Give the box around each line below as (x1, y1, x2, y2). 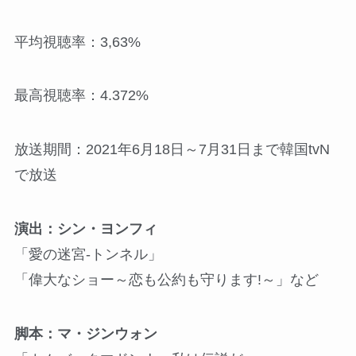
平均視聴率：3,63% (14, 33, 141, 50)
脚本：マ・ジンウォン (14, 325, 157, 342)
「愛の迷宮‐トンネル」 (14, 246, 162, 263)
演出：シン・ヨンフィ (14, 221, 157, 238)
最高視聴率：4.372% (14, 87, 149, 104)
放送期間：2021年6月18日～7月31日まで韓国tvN (14, 141, 330, 158)
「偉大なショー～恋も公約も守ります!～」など (14, 272, 319, 288)
